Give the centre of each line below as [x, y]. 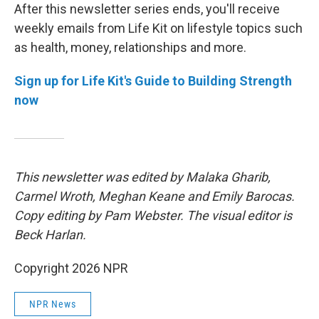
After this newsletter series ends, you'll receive [147, 9]
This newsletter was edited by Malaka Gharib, [142, 177]
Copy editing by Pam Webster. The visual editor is [153, 215]
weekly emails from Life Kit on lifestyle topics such [158, 28]
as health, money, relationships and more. [130, 47]
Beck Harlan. [50, 235]
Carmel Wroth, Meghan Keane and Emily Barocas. [155, 196]
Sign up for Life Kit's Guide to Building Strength [153, 81]
